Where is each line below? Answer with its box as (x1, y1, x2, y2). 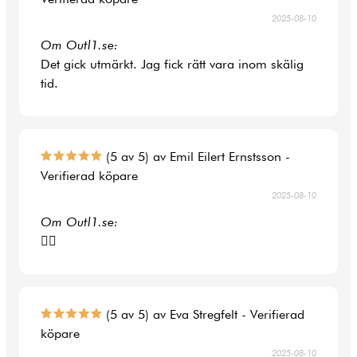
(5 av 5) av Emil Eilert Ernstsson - (102, 149, 291, 165)
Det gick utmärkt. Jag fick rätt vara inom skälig (41, 57, 304, 73)
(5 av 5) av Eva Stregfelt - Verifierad (102, 307, 305, 323)
